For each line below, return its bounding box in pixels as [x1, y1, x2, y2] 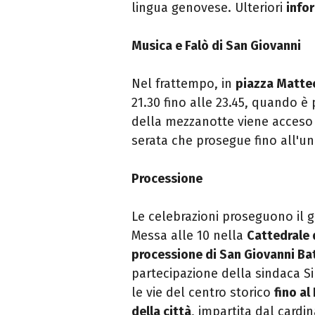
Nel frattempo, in [131, 76, 236, 92]
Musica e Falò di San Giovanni [131, 38, 301, 54]
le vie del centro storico [131, 285, 274, 301]
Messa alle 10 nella [131, 228, 247, 244]
